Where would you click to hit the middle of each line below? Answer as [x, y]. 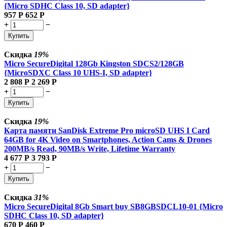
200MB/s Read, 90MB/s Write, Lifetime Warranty [90, 148]
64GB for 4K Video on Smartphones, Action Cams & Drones [108, 139]
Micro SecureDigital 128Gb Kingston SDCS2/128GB [94, 63]
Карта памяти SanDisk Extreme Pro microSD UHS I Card [107, 130]
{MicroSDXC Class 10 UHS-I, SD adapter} [78, 72]
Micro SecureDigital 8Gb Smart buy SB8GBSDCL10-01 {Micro [113, 206]
